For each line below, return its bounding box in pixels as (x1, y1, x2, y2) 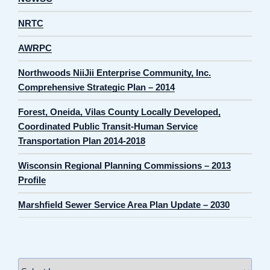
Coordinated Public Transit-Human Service (18, 121, 198, 132)
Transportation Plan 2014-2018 (18, 136, 145, 146)
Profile (18, 175, 46, 186)
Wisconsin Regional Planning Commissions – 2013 (18, 160, 231, 171)
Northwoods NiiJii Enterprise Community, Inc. (18, 67, 211, 78)
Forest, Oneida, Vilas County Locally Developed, (18, 107, 221, 118)
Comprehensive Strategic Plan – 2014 (18, 82, 175, 93)
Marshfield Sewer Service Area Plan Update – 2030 (18, 199, 230, 210)
